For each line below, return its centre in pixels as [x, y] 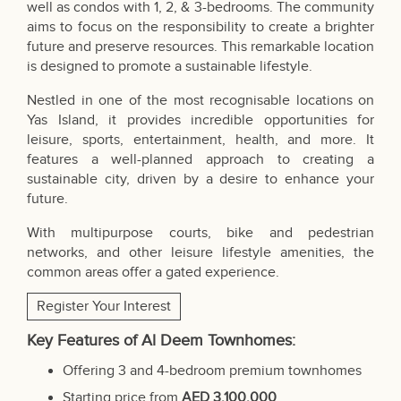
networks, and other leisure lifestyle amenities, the [200, 253]
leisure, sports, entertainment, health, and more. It [200, 141]
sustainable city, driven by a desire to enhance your [200, 180]
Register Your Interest [104, 307]
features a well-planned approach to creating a [200, 160]
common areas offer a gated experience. [153, 273]
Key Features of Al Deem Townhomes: [161, 341]
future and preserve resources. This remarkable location [200, 47]
